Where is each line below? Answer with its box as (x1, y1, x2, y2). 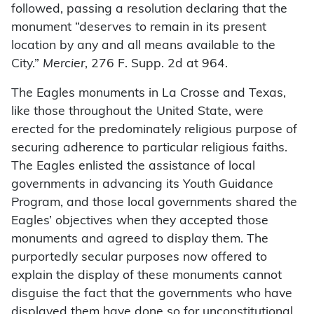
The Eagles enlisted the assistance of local (11, 161, 255, 173)
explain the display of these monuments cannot (11, 270, 282, 282)
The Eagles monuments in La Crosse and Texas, (11, 88, 286, 100)
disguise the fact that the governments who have (11, 288, 292, 301)
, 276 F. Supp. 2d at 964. (85, 58, 228, 71)
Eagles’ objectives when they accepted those (11, 215, 268, 228)
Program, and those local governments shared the (11, 197, 297, 210)
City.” (11, 58, 43, 71)
